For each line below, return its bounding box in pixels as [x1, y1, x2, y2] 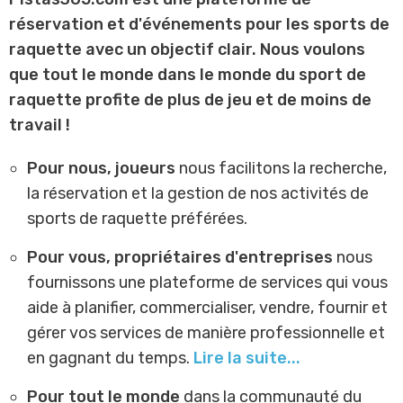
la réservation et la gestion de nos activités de [27, 184, 369, 204]
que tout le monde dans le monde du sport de [9, 65, 366, 85]
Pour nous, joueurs [27, 158, 175, 179]
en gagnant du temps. [27, 348, 193, 369]
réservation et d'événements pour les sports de [9, 14, 390, 35]
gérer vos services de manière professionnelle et [27, 323, 385, 344]
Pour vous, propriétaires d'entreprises [27, 247, 333, 268]
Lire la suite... [193, 348, 300, 369]
